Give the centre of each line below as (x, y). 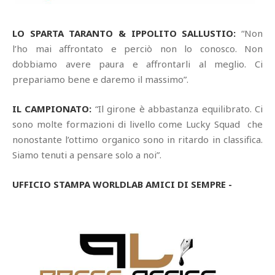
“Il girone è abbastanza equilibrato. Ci (177, 109)
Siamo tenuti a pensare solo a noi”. (87, 155)
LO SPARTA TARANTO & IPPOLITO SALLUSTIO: (127, 33)
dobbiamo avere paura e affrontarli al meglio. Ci (137, 64)
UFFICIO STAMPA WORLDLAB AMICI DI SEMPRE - (123, 184)
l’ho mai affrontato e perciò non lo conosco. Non (137, 49)
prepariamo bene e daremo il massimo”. (100, 79)
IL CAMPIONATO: (52, 109)
